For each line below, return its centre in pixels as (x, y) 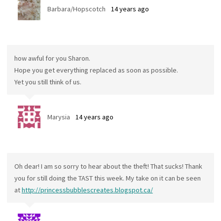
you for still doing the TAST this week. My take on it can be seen (107, 178)
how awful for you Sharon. (52, 58)
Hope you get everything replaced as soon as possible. (96, 70)
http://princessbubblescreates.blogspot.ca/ (87, 190)
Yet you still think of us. (48, 82)
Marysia (58, 117)
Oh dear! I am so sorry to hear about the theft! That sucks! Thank (108, 166)
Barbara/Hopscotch (76, 9)
